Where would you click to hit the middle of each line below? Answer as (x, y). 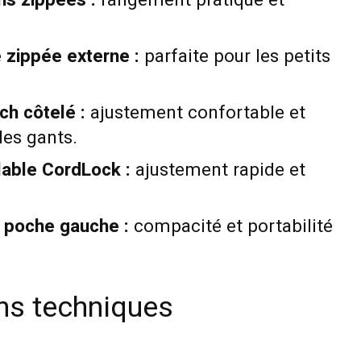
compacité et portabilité (230, 227)
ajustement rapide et (218, 170)
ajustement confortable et (195, 113)
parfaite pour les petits (234, 56)
